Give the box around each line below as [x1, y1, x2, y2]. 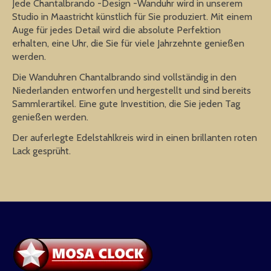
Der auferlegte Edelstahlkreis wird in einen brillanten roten [12, 131, 257, 143]
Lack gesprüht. [12, 145, 71, 157]
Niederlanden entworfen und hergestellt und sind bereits [12, 84, 251, 96]
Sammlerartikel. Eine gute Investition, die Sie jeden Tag [12, 97, 240, 109]
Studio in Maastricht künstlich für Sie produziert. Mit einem [12, 10, 252, 22]
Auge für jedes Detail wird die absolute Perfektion [12, 24, 221, 36]
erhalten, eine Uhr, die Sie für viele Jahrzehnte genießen [12, 37, 244, 49]
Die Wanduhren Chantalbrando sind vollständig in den [12, 71, 237, 83]
